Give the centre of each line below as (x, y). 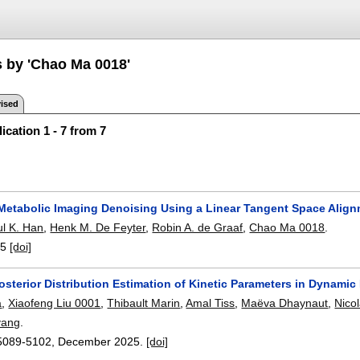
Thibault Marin (144, 303)
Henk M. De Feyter (98, 227)
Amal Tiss (211, 303)
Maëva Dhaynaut (285, 303)
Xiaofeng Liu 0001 (55, 303)
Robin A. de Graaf (198, 227)
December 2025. (102, 342)
